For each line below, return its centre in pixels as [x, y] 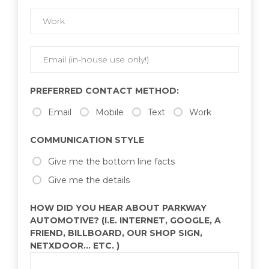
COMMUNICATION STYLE [87, 140]
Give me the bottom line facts [111, 161]
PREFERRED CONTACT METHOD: [104, 90]
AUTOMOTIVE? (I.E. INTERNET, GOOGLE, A [125, 220]
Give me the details [89, 180]
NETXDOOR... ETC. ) [75, 245]
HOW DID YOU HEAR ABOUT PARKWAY [118, 207]
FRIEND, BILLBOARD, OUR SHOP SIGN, [116, 233]
